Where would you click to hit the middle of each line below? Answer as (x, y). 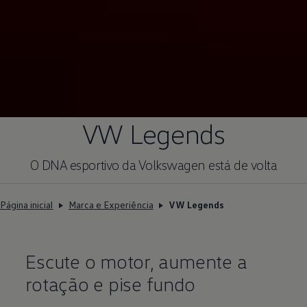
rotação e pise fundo (110, 284)
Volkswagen (172, 165)
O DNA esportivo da (83, 165)
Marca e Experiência (111, 205)
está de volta (241, 165)
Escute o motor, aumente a (136, 261)
